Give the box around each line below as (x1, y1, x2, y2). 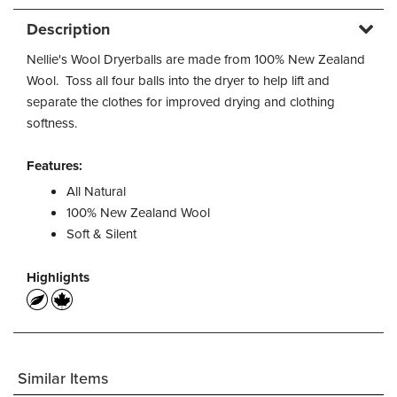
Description (27, 18, 110, 41)
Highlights (27, 268, 90, 287)
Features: (27, 156, 82, 175)
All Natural (66, 182, 126, 201)
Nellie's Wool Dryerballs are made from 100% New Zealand (27, 50, 365, 69)
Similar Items (18, 367, 108, 391)
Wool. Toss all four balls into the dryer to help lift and (27, 71, 330, 90)
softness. (27, 113, 77, 133)
